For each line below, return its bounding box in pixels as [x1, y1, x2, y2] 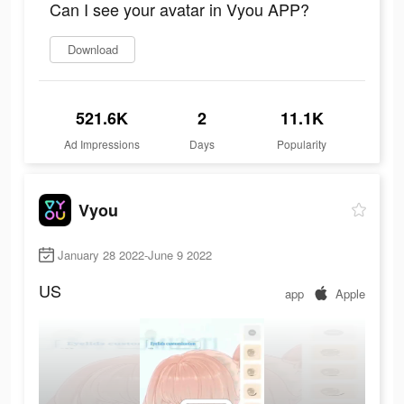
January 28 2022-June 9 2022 [58, 246, 212, 264]
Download [67, 41, 118, 59]
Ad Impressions [64, 136, 141, 152]
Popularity [277, 136, 327, 152]
